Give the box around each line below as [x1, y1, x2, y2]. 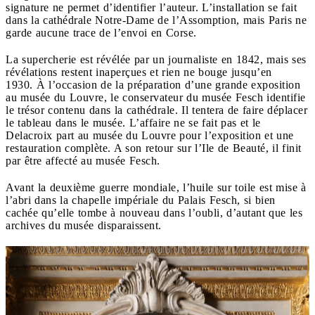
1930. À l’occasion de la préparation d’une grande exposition [6, 78, 300, 91]
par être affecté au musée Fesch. [6, 154, 164, 167]
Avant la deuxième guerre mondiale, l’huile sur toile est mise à [6, 181, 307, 193]
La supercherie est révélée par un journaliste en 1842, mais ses [6, 53, 307, 65]
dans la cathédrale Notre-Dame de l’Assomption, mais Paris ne [6, 13, 307, 26]
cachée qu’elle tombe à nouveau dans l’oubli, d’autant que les [6, 206, 302, 219]
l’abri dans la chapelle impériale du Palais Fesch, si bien [6, 193, 276, 206]
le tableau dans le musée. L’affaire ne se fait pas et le [6, 116, 261, 129]
